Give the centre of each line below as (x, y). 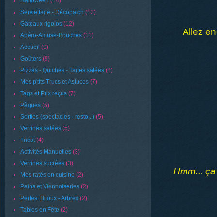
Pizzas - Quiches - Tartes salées (62, 70)
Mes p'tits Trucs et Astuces (54, 82)
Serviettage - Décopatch (52, 12)
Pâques (31, 105)
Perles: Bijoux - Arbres (49, 198)
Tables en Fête (40, 210)
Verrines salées (41, 128)
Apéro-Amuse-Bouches (51, 35)
